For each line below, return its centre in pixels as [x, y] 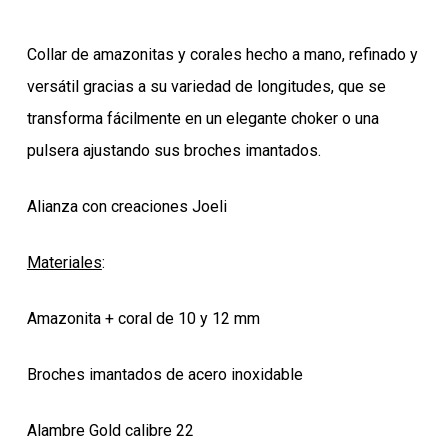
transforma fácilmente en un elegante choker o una [202, 119]
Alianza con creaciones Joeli [126, 207]
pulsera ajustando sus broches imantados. [173, 151]
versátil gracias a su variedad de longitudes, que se [206, 87]
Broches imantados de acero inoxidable [164, 375]
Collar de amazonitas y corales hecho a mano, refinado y [222, 55]
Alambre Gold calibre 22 [110, 431]
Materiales [64, 263]
